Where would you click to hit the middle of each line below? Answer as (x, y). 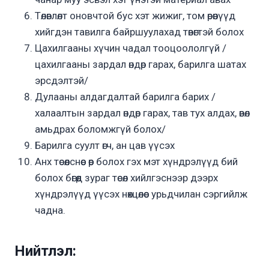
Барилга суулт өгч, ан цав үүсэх (106, 146)
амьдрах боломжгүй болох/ (100, 129)
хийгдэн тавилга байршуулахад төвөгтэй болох (139, 32)
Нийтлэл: (45, 251)
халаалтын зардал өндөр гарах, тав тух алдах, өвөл (142, 113)
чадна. (51, 210)
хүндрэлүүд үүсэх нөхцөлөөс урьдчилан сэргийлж (141, 194)
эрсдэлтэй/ (62, 81)
